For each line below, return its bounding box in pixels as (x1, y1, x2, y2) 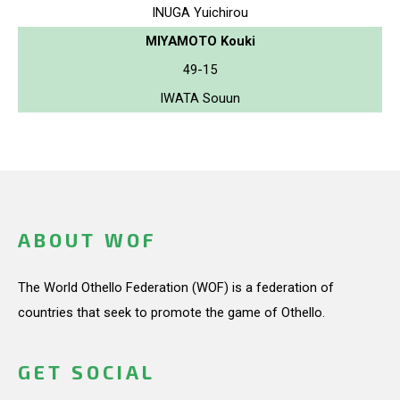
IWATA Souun (160, 89, 240, 106)
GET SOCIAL (18, 361, 155, 384)
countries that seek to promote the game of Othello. (18, 304, 325, 321)
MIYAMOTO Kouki (145, 32, 255, 49)
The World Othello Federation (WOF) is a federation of (18, 279, 334, 296)
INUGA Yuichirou (152, 4, 248, 21)
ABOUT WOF (18, 229, 156, 252)
